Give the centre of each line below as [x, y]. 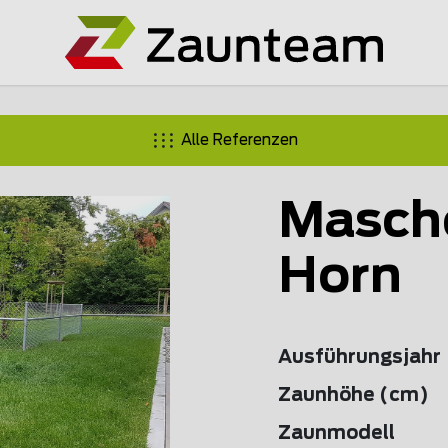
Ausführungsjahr [359, 358]
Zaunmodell [336, 434]
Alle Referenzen [239, 140]
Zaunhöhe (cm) [353, 396]
